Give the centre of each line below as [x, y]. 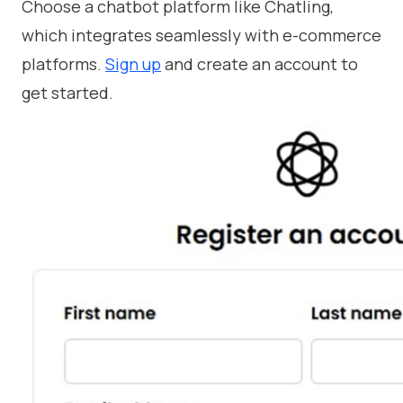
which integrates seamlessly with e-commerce [201, 36]
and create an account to [260, 64]
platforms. [63, 64]
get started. [67, 93]
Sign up [133, 64]
